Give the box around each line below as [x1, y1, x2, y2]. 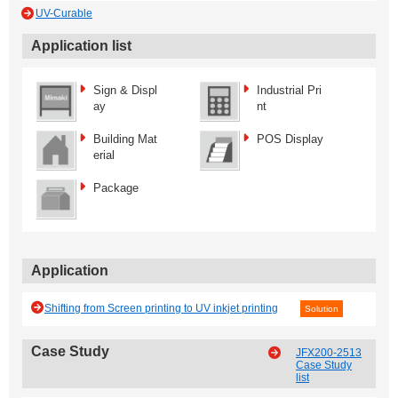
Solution [305, 303, 338, 314]
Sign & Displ [93, 84, 157, 98]
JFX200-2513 [296, 346, 362, 359]
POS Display [257, 132, 323, 147]
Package [93, 181, 139, 195]
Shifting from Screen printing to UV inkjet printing [44, 301, 278, 314]
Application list [31, 38, 131, 54]
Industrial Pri [257, 84, 322, 98]
